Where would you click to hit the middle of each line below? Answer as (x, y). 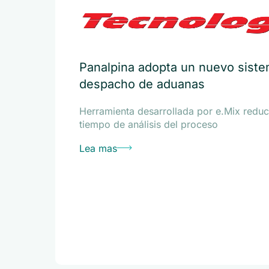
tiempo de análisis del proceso (149, 124)
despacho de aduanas (142, 84)
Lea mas (98, 148)
